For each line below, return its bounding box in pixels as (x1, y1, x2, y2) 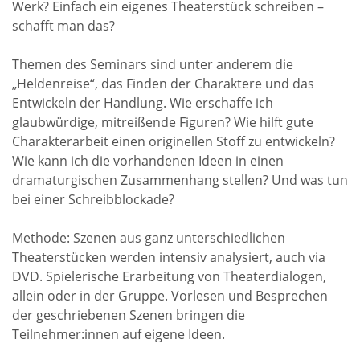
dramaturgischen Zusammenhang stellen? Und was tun (12, 170, 348, 189)
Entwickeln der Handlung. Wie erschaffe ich (12, 93, 273, 112)
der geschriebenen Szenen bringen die (12, 305, 245, 324)
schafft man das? (12, 16, 115, 35)
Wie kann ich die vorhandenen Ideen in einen (12, 151, 284, 170)
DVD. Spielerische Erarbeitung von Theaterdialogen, (12, 267, 326, 285)
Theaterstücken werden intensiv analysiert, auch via (12, 247, 325, 266)
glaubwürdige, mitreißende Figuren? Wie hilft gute (12, 112, 313, 131)
